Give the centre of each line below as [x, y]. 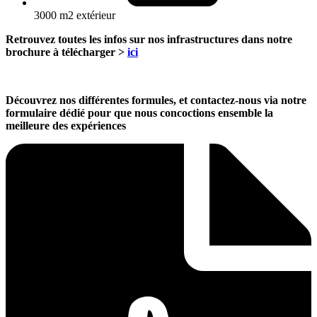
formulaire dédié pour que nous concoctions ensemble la [139, 113]
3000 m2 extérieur [75, 15]
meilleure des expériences [66, 125]
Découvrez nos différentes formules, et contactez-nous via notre [156, 100]
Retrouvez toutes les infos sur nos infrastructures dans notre [149, 39]
